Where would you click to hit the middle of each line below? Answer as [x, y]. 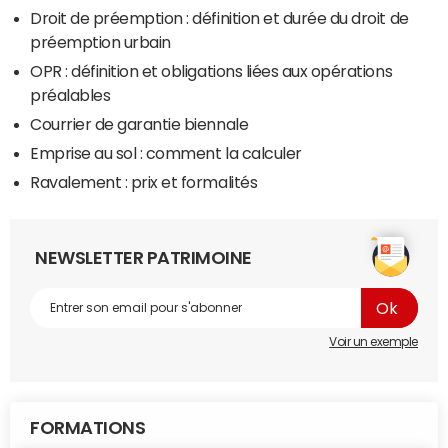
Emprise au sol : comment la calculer [166, 153]
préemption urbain [100, 42]
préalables [70, 95]
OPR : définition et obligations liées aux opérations [211, 71]
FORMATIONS [88, 428]
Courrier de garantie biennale [139, 124]
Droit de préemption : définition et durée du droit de [219, 18]
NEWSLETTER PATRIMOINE [143, 258]
